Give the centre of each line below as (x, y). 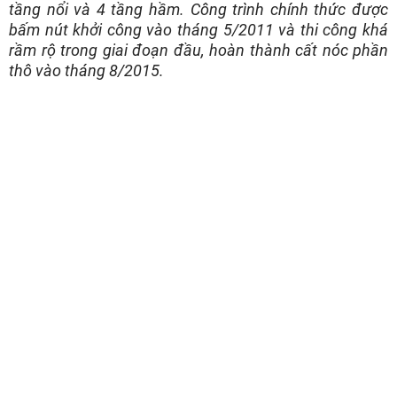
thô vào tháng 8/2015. (88, 70)
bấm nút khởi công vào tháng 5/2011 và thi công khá (198, 29)
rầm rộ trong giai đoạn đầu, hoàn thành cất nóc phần (198, 50)
